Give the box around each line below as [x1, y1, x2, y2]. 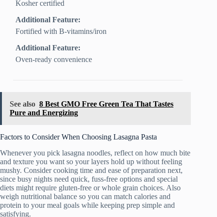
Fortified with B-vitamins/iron [15, 27, 107, 36]
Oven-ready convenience [15, 55, 93, 64]
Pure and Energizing [10, 108, 78, 117]
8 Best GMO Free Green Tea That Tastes [39, 100, 173, 108]
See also [10, 100, 35, 108]
